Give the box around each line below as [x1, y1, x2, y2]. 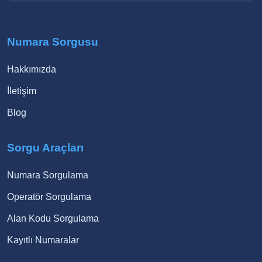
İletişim [7, 85, 36, 96]
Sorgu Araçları [7, 142, 84, 154]
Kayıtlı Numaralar [7, 235, 79, 245]
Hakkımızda [7, 64, 56, 75]
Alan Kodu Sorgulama [7, 213, 99, 223]
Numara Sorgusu [7, 36, 98, 49]
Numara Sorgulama [7, 170, 88, 181]
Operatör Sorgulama [7, 192, 91, 202]
